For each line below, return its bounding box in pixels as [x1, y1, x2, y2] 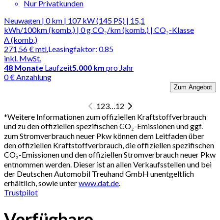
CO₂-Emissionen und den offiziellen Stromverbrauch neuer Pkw [4, 149, 216, 159]
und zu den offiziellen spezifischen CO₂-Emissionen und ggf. [4, 121, 203, 131]
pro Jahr [106, 62, 134, 72]
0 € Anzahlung [4, 72, 52, 82]
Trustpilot [4, 187, 38, 197]
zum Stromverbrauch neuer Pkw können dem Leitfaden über [4, 131, 204, 140]
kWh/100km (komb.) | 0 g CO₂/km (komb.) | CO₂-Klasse [4, 25, 194, 34]
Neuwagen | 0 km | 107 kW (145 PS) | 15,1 [4, 15, 145, 25]
